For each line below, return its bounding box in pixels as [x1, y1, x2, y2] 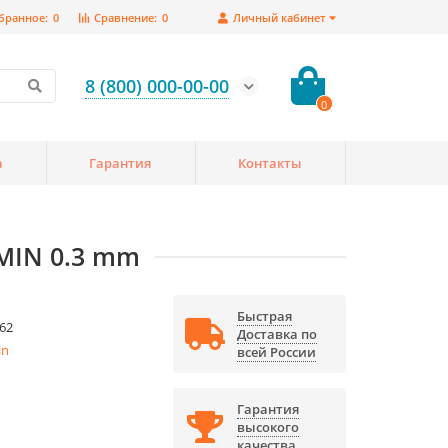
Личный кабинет [233, 9, 326, 25]
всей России [236, 343, 316, 362]
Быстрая [236, 307, 292, 326]
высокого [236, 418, 299, 437]
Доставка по [236, 325, 317, 344]
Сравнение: [94, 9, 157, 25]
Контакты [237, 154, 302, 173]
